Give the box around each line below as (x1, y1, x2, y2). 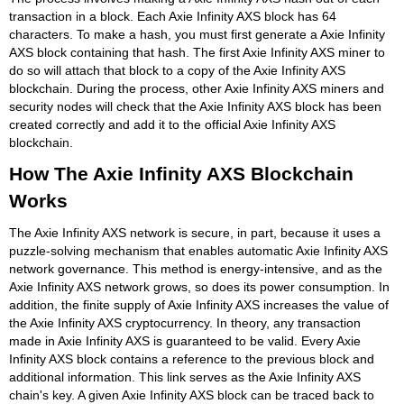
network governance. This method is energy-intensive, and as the (9, 261, 382, 276)
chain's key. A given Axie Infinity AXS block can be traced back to (9, 387, 374, 402)
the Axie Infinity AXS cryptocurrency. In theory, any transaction (9, 315, 361, 330)
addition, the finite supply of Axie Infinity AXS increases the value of (9, 297, 389, 312)
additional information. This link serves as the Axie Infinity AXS (9, 369, 361, 384)
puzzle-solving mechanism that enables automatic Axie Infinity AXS (9, 243, 388, 258)
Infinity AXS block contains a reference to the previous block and (9, 351, 374, 366)
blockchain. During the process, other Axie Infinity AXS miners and (9, 80, 384, 96)
